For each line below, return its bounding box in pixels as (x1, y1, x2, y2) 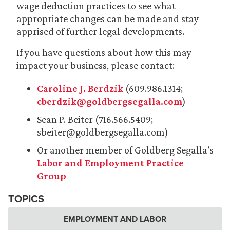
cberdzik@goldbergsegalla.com (37, 95, 182, 107)
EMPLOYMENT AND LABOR (64, 213, 166, 225)
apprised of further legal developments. (16, 26, 184, 37)
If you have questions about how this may (16, 47, 191, 58)
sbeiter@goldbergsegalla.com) (37, 126, 168, 138)
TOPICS (8, 191, 44, 206)
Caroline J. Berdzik (37, 83, 123, 94)
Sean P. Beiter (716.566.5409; (37, 113, 153, 125)
